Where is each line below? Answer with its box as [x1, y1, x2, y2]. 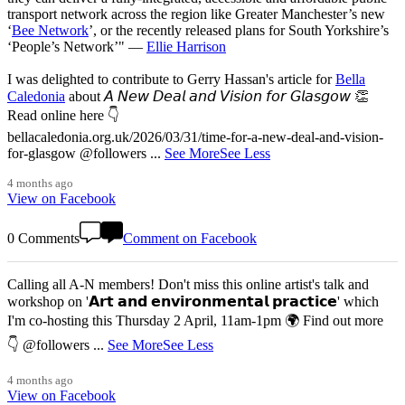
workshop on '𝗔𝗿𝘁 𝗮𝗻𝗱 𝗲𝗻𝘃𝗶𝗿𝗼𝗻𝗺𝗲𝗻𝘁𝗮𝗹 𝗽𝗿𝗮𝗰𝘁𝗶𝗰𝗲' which [7, 294, 379, 310]
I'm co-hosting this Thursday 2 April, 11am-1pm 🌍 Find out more [7, 313, 383, 329]
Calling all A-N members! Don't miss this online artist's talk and [7, 277, 369, 293]
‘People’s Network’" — [7, 39, 146, 55]
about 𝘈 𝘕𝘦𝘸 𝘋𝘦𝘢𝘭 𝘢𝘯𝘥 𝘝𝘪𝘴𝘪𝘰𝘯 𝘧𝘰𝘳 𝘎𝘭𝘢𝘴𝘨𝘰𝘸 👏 [65, 89, 369, 105]
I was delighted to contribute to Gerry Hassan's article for [7, 71, 335, 88]
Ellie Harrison [146, 39, 226, 55]
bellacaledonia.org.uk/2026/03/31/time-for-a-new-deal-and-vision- [7, 129, 383, 146]
